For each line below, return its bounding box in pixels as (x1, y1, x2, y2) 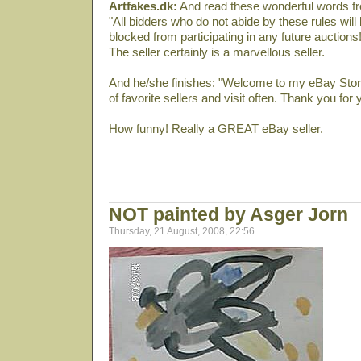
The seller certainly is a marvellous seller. (109, 45, 325, 59)
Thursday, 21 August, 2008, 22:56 (109, 226, 255, 237)
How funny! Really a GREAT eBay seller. (109, 122, 323, 135)
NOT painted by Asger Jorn (109, 204, 348, 225)
